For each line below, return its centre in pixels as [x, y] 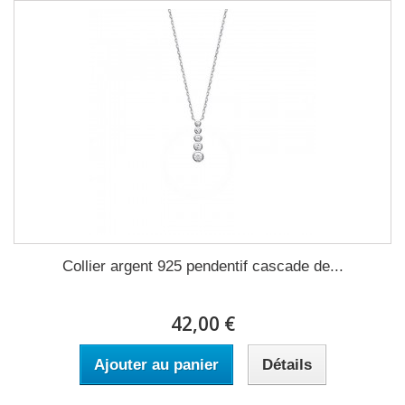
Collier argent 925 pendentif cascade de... [202, 266]
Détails [287, 365]
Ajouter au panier [156, 365]
